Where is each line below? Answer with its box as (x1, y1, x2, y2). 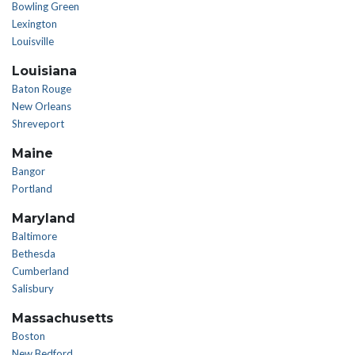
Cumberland (12, 265, 69, 277)
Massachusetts (12, 311, 113, 326)
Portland (12, 182, 52, 195)
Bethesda (12, 247, 55, 260)
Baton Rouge (12, 82, 71, 95)
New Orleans (12, 100, 71, 113)
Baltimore (12, 230, 57, 242)
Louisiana (12, 63, 77, 78)
